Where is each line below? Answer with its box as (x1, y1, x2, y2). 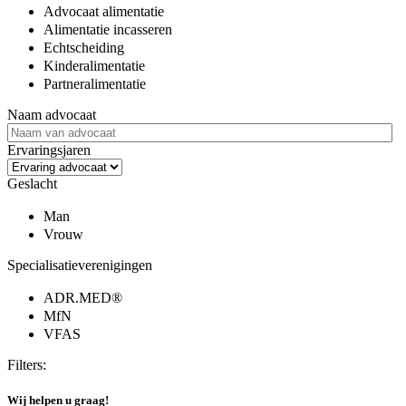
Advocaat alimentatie (43, 3, 164, 19)
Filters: (7, 356, 46, 372)
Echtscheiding (43, 39, 124, 55)
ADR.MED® (43, 289, 126, 305)
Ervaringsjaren (7, 141, 91, 158)
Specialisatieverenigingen (7, 256, 152, 273)
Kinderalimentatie (43, 57, 145, 73)
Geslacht (7, 175, 57, 191)
